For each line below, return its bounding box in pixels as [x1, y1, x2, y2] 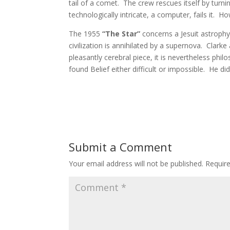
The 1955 [69, 28, 103, 39]
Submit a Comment [69, 139, 172, 155]
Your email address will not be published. [69, 158, 204, 168]
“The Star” [102, 28, 143, 39]
